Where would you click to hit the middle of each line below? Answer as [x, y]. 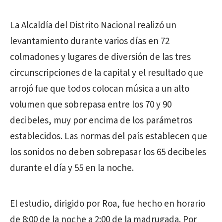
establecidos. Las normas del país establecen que [109, 137]
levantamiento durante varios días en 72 [90, 41]
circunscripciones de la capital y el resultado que [107, 73]
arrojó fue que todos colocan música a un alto [100, 89]
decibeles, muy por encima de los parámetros [101, 121]
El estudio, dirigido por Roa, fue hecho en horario [108, 204]
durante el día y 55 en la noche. [72, 168]
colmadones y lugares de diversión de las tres [100, 57]
